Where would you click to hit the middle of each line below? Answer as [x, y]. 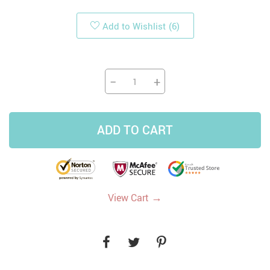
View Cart [130, 198]
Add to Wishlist [134, 26]
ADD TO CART [135, 130]
